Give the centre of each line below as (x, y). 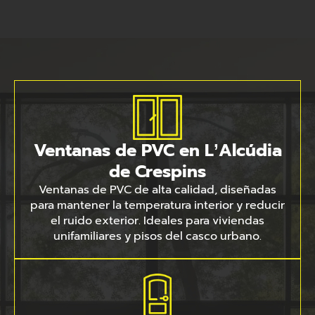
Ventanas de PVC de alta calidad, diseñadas (157, 190)
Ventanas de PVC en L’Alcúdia (157, 150)
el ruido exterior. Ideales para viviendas (157, 221)
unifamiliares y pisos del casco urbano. (157, 236)
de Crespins (157, 172)
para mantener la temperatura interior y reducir (157, 205)
